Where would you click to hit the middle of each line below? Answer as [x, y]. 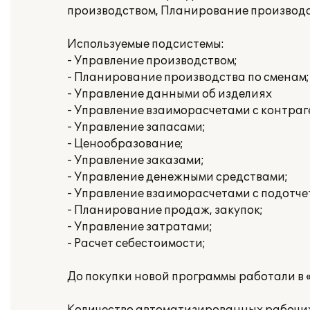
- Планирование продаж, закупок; [165, 210]
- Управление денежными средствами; [177, 177]
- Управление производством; [152, 61]
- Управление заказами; [136, 161]
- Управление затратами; [140, 227]
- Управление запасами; [136, 127]
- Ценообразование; [125, 144]
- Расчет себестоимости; [136, 244]
